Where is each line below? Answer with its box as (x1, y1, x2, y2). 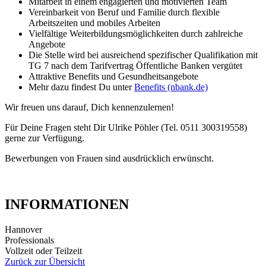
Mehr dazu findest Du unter (28, 81, 134, 92)
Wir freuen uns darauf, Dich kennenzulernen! (5, 102, 176, 112)
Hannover (5, 224, 42, 235)
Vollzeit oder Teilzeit (5, 245, 82, 256)
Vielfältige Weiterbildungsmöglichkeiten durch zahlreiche (28, 28, 243, 39)
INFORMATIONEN (5, 196, 129, 212)
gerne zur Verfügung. (5, 132, 87, 143)
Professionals (5, 235, 54, 245)
